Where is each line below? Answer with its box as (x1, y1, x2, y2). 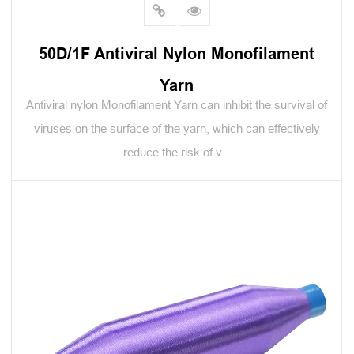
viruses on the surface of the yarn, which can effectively (33, 122, 320, 135)
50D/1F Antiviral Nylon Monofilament (39, 45, 314, 62)
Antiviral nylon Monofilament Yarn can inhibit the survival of (26, 98, 327, 111)
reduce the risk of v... (122, 145, 231, 159)
